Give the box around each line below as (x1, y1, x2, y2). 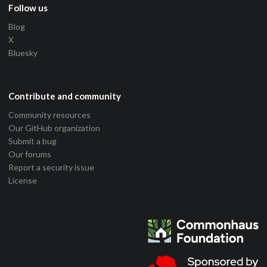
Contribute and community (8, 91, 121, 102)
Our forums (8, 149, 51, 160)
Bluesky (8, 48, 38, 58)
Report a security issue (8, 162, 94, 173)
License (8, 175, 37, 186)
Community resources (8, 110, 91, 120)
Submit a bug (8, 136, 57, 147)
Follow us (8, 2, 48, 14)
